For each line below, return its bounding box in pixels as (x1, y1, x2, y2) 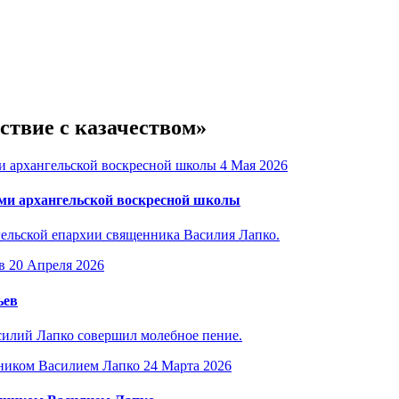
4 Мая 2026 (220, 157, 288, 173)
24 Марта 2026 (143, 357, 232, 373)
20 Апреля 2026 (9, 257, 104, 273)
